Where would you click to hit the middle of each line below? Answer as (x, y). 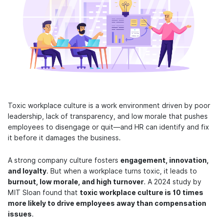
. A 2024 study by (173, 182)
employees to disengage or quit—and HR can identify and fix (109, 127)
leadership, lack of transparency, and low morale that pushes (108, 116)
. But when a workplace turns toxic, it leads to (122, 171)
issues (20, 214)
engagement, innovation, (164, 160)
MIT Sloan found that (44, 192)
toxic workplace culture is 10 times (142, 192)
